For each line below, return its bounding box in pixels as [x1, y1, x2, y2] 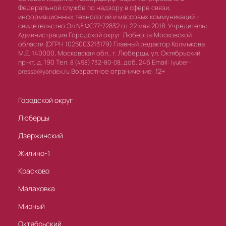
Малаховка [18, 184, 55, 194]
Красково [18, 166, 49, 176]
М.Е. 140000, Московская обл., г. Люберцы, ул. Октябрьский [18, 48, 200, 58]
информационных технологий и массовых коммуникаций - [18, 12, 199, 22]
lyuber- [171, 59, 191, 67]
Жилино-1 [18, 148, 50, 158]
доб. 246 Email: [122, 58, 171, 67]
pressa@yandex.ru [18, 68, 70, 76]
